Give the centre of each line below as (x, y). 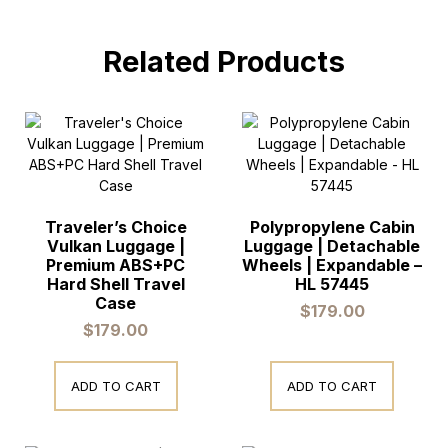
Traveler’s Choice (115, 227)
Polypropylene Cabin (332, 227)
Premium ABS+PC (116, 265)
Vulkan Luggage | (115, 246)
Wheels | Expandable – (332, 265)
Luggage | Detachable (332, 246)
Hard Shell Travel (115, 284)
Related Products (224, 62)
